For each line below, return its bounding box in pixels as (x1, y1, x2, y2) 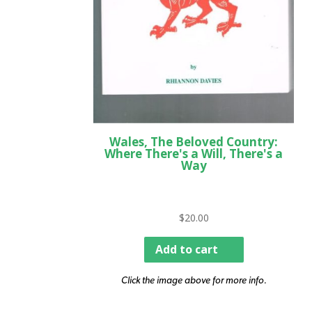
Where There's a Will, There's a (104, 145, 283, 162)
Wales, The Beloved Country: (109, 133, 279, 150)
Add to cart (155, 241, 218, 257)
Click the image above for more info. (120, 274, 267, 286)
